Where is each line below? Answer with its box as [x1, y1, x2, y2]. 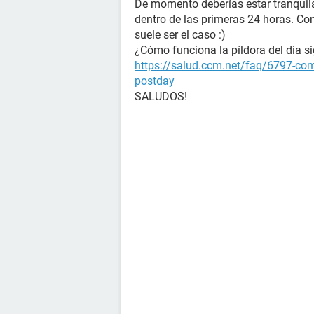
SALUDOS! [135, 90, 187, 103]
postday [135, 74, 175, 88]
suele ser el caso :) [135, 28, 226, 41]
